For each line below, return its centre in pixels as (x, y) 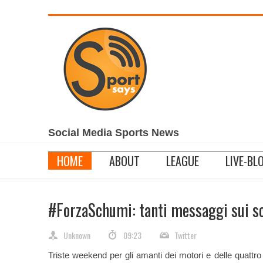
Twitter (186, 235)
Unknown (77, 235)
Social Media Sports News (114, 133)
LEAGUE (183, 161)
